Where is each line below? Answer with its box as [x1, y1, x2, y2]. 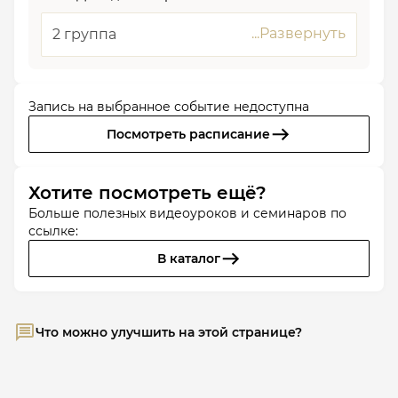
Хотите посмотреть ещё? [28, 182, 267, 203]
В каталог [156, 251, 220, 267]
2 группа [52, 26, 116, 43]
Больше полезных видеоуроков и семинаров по [28, 205, 346, 221]
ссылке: [28, 223, 78, 239]
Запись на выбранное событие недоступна [28, 99, 309, 115]
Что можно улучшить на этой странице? [36, 324, 302, 340]
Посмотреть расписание [107, 126, 270, 142]
